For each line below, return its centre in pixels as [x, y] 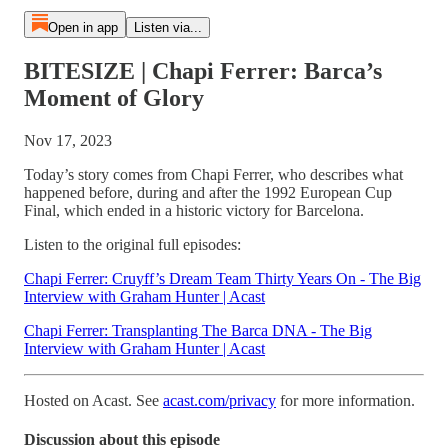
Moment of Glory [114, 97]
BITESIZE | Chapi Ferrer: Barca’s [203, 70]
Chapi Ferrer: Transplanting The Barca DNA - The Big [198, 330]
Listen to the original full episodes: [132, 244]
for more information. [345, 400]
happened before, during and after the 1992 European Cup [208, 192]
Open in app [82, 27]
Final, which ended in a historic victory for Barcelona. [194, 210]
